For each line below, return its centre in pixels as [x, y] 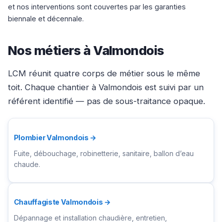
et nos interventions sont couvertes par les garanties [97, 6]
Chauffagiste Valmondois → [62, 202]
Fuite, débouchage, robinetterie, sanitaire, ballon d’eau [104, 153]
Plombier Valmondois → [55, 137]
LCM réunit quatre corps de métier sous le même [104, 74]
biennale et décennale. [46, 18]
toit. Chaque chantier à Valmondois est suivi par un [106, 87]
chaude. [27, 164]
